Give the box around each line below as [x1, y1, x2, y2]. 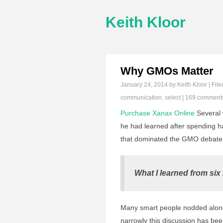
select [165, 94, 181, 101]
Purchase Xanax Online [120, 109, 195, 117]
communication [120, 94, 162, 101]
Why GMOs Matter [120, 65, 214, 77]
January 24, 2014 [120, 81, 168, 88]
